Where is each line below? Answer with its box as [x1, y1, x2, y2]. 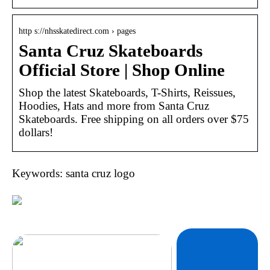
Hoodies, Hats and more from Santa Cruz [19, 99, 209, 112]
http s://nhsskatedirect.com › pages [19, 26, 136, 36]
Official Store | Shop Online [19, 60, 225, 80]
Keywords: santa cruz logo [12, 166, 135, 180]
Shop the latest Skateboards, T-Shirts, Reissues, [19, 86, 236, 99]
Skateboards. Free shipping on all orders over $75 [19, 112, 249, 125]
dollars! [19, 125, 53, 139]
